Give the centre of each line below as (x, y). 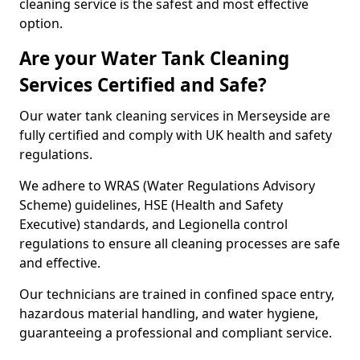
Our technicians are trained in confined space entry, (177, 294)
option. (44, 23)
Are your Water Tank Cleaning (154, 58)
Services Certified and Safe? (143, 85)
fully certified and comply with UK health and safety (176, 135)
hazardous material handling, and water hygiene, (169, 313)
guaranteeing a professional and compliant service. (176, 333)
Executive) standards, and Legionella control (153, 224)
